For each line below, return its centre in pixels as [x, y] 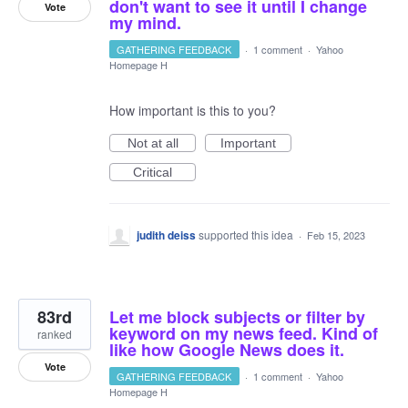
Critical [153, 172]
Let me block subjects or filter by [237, 317]
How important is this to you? [193, 110]
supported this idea [247, 235]
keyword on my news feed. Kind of [244, 333]
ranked [55, 334]
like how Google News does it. [227, 350]
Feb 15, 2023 [336, 235]
